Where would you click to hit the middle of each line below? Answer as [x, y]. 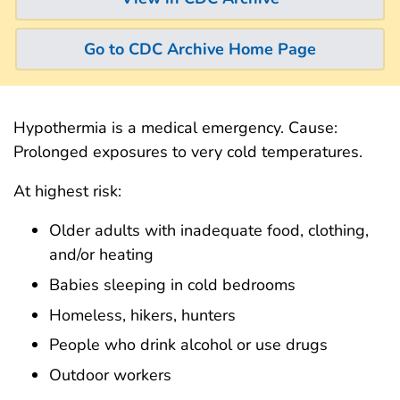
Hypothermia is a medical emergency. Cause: [175, 128]
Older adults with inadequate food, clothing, [209, 230]
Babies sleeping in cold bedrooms [172, 284]
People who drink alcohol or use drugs [188, 345]
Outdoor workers [110, 375]
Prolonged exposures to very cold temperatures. [188, 152]
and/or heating [101, 254]
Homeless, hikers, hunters [142, 315]
